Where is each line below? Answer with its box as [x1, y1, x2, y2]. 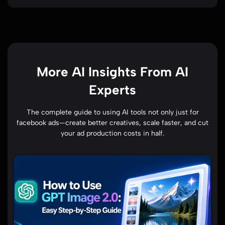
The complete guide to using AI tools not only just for [26, 107, 199, 117]
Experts [89, 81, 136, 98]
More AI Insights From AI [37, 63, 188, 80]
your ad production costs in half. [61, 129, 164, 138]
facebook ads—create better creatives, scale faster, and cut [17, 118, 208, 127]
